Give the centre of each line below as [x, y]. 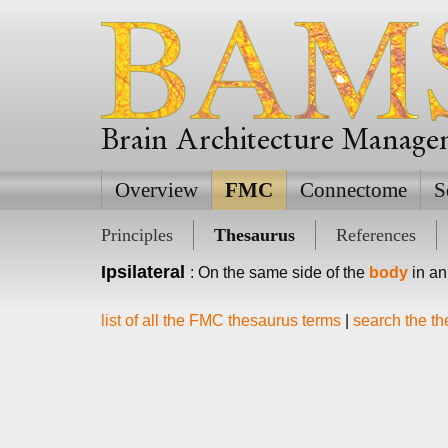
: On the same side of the [279, 272]
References [375, 235]
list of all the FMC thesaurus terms [220, 320]
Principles [136, 235]
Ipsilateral [142, 272]
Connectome [353, 190]
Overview [156, 190]
